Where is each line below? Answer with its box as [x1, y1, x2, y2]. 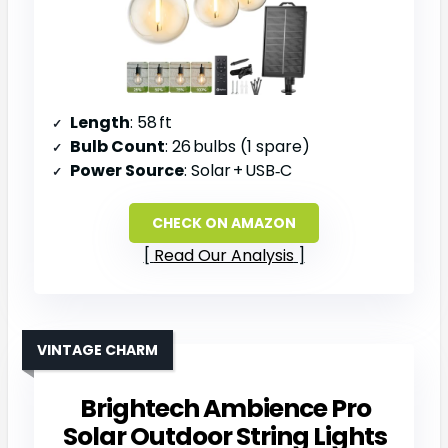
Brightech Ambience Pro [79, 390, 371, 426]
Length [70, 110, 130, 134]
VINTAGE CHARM [37, 339, 158, 360]
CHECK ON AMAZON [152, 212, 296, 233]
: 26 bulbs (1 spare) [165, 134, 310, 158]
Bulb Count [70, 134, 165, 158]
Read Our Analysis [153, 243, 294, 267]
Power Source [70, 158, 184, 182]
